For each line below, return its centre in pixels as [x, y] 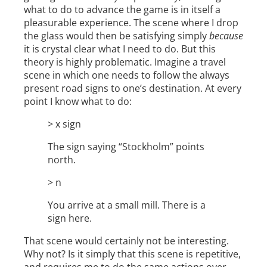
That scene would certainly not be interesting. [126, 241]
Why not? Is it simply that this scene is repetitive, [132, 254]
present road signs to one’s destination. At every [133, 89]
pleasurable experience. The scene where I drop [131, 23]
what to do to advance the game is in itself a [122, 10]
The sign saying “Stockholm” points [126, 147]
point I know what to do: [78, 102]
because [226, 36]
